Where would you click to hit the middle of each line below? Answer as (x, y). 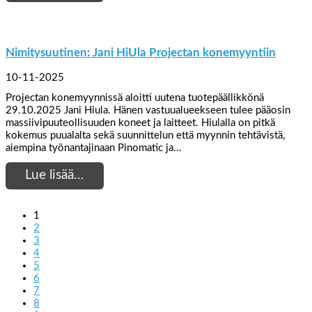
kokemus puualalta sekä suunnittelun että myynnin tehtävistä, (145, 135)
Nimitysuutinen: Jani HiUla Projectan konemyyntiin (141, 53)
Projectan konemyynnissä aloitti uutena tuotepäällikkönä (135, 97)
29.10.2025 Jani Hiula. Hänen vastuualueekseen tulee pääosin (148, 110)
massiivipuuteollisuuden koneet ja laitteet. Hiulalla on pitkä (140, 123)
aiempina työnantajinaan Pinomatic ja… (93, 148)
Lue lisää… (55, 175)
